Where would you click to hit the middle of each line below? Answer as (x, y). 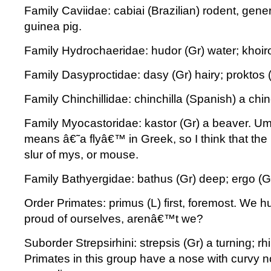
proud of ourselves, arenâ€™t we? (114, 219)
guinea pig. (53, 26)
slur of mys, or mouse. (81, 155)
